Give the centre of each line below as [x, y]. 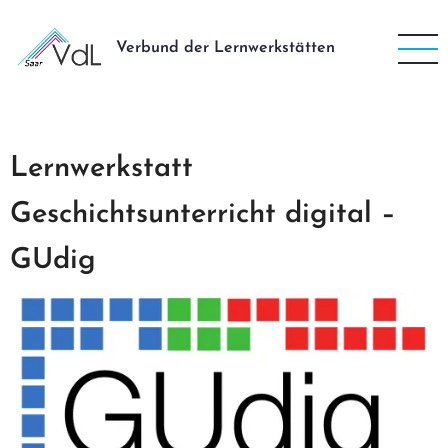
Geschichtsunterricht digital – [203, 214]
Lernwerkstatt [101, 168]
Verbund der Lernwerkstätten [226, 48]
